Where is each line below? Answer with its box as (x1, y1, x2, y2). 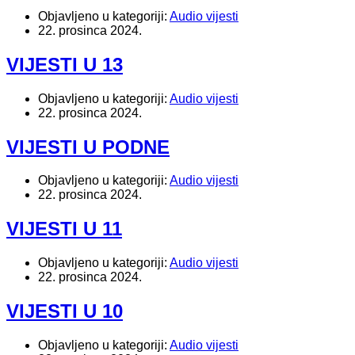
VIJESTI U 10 (6, 300, 123, 323)
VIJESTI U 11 (6, 218, 122, 240)
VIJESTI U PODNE (6, 136, 170, 158)
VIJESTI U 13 (6, 53, 123, 75)
